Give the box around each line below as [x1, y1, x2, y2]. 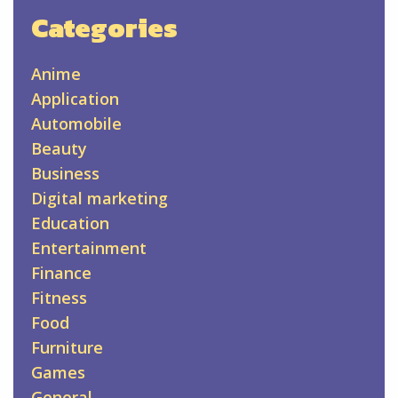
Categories [31, 8, 178, 49]
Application [31, 88, 119, 110]
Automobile [31, 113, 122, 135]
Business [31, 163, 99, 185]
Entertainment [31, 237, 147, 259]
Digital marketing [31, 187, 168, 210]
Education [31, 212, 109, 235]
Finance [31, 262, 92, 284]
